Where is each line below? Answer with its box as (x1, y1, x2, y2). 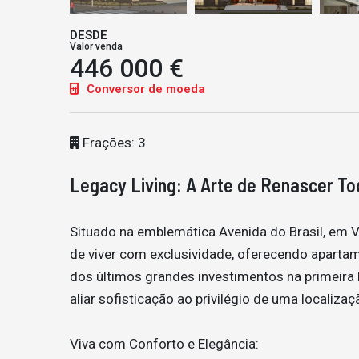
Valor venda (70, 41, 123, 53)
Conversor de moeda (83, 82, 205, 97)
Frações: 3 (83, 135, 146, 151)
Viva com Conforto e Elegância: (70, 336, 259, 353)
